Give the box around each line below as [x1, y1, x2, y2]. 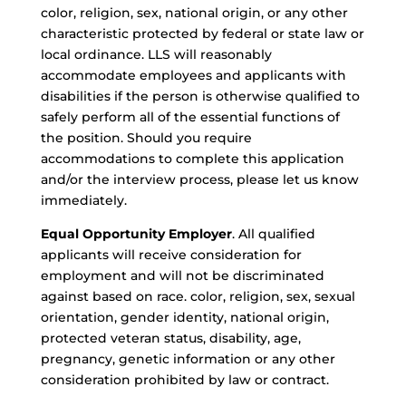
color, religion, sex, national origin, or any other [40, 5, 348, 21]
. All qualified [231, 226, 315, 242]
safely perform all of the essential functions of [40, 109, 340, 125]
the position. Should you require [40, 130, 252, 146]
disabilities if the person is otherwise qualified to [40, 88, 360, 104]
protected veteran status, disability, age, [40, 330, 301, 346]
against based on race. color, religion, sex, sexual [40, 288, 355, 304]
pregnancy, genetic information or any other [40, 351, 335, 367]
